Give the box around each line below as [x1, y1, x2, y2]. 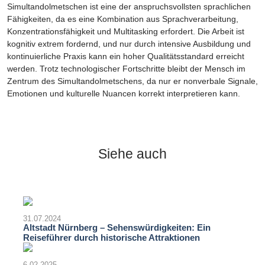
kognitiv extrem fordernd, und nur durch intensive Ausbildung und [7, 39, 251, 49]
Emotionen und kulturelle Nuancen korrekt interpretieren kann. [7, 89, 240, 99]
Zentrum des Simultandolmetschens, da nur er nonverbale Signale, [7, 76, 258, 86]
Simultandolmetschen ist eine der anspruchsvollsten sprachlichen [7, 2, 251, 12]
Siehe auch [98, 146, 167, 162]
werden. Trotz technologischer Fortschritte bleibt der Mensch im [7, 64, 245, 74]
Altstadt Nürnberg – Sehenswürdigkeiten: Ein [23, 222, 211, 233]
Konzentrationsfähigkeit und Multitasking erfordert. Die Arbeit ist [7, 27, 244, 37]
